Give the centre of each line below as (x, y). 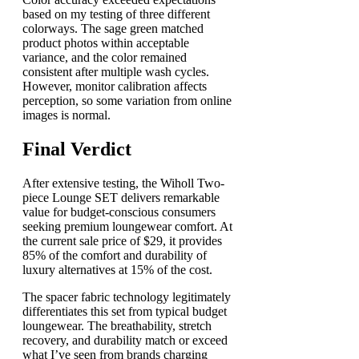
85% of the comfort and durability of (115, 256)
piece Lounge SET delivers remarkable (121, 198)
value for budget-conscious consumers (119, 212)
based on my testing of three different (116, 14)
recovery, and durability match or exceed (125, 341)
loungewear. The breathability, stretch (117, 326)
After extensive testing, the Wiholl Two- (123, 184)
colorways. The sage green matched (113, 29)
